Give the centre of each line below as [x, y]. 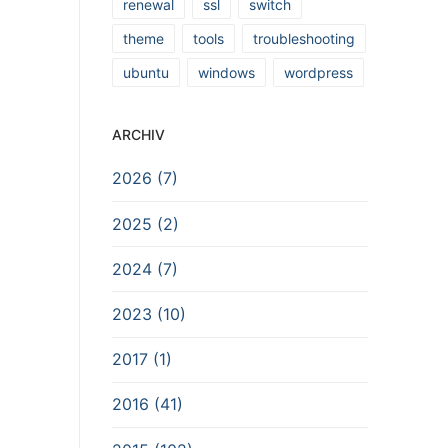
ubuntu [146, 73]
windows [226, 73]
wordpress [318, 73]
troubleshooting [304, 39]
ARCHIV [138, 135]
